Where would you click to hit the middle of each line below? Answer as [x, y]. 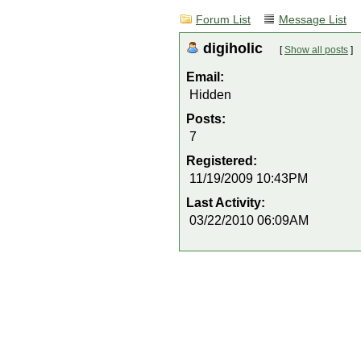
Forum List [223, 20]
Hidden [210, 95]
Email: [205, 77]
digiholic [235, 48]
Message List [313, 20]
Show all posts [316, 50]
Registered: [223, 161]
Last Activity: [227, 203]
